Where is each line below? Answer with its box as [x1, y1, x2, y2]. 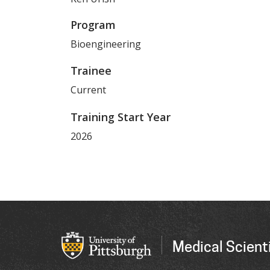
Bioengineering [71, 37, 141, 51]
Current [71, 83, 106, 97]
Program [71, 17, 116, 33]
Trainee [71, 63, 111, 78]
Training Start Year [71, 109, 171, 124]
